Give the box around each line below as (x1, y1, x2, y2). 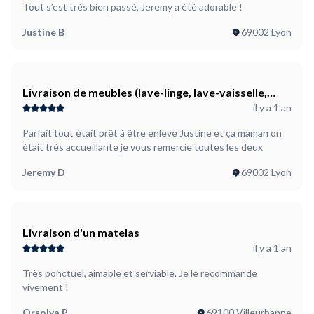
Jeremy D (22, 166, 65, 178)
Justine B (22, 26, 64, 38)
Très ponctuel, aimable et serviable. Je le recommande (22, 267, 257, 279)
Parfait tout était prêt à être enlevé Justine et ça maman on (22, 127, 282, 139)
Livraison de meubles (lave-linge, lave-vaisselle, (22, 86, 267, 99)
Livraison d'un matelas (22, 226, 139, 239)
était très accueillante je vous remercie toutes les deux (22, 141, 263, 153)
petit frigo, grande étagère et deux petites (22, 102, 243, 116)
